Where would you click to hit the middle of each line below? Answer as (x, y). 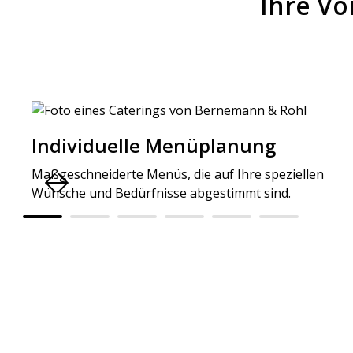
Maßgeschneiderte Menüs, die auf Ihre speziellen (178, 174)
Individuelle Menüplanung (154, 145)
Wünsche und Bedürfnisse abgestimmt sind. (161, 193)
